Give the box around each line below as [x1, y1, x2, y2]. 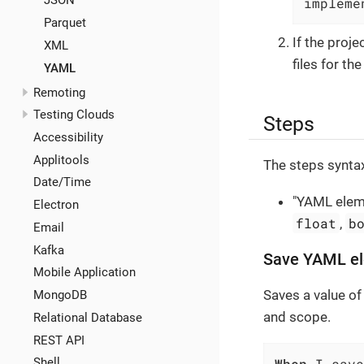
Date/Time [32, 175, 91, 190]
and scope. [263, 308, 331, 325]
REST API [32, 332, 84, 348]
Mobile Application [32, 265, 136, 280]
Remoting [32, 84, 85, 100]
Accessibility [32, 129, 103, 145]
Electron [32, 197, 79, 213]
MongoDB [32, 288, 87, 303]
